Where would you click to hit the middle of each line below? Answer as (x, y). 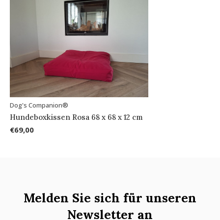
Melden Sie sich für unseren (110, 198)
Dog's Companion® (39, 105)
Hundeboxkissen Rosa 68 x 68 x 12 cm (76, 117)
